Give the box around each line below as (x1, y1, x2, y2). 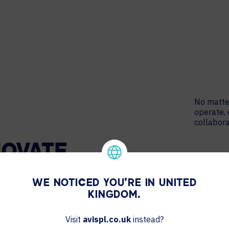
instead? (131, 214, 164, 224)
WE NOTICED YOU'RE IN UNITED (32, 178, 197, 189)
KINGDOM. (88, 190, 141, 200)
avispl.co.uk (83, 214, 131, 224)
